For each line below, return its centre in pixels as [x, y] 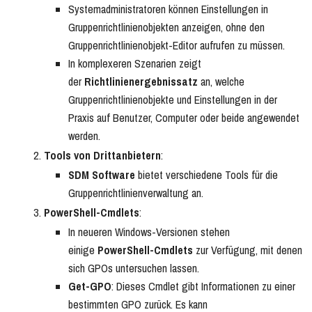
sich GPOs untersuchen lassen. [134, 268]
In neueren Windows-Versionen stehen [149, 232]
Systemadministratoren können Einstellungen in [168, 9]
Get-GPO [90, 287]
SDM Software [102, 175]
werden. [84, 136]
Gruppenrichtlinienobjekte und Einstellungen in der [173, 100]
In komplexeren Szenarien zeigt [135, 64]
